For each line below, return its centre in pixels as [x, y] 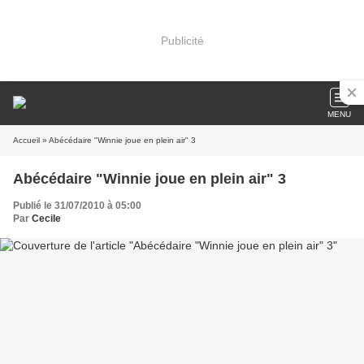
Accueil [26, 140]
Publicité [182, 40]
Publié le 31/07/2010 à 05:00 [77, 206]
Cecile [46, 219]
